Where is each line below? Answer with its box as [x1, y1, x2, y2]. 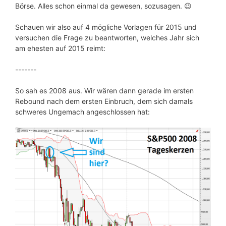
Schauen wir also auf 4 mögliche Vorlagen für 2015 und [15, 23, 197, 32]
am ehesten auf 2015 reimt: [15, 44, 105, 53]
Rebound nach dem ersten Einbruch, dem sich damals [15, 97, 193, 106]
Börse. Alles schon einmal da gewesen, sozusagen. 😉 [15, 2, 192, 11]
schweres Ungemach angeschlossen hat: [15, 107, 150, 117]
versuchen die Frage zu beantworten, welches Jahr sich [15, 33, 199, 42]
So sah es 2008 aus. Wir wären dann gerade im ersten [15, 86, 194, 95]
